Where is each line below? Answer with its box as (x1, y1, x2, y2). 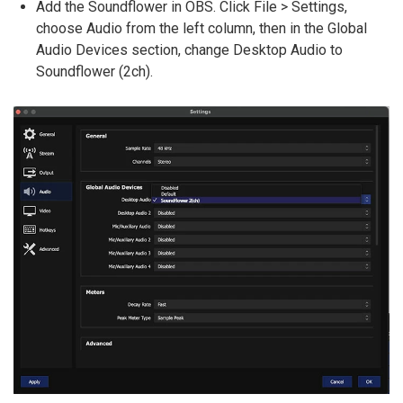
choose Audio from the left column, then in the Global (36, 20, 367, 38)
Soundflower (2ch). (36, 63, 153, 81)
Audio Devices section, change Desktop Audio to (36, 41, 343, 59)
